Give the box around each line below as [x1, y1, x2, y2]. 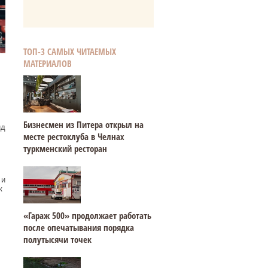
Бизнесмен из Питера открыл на [23, 118, 144, 130]
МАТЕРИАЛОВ [23, 57, 72, 69]
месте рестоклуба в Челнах [23, 130, 124, 142]
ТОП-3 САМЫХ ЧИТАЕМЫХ [23, 45, 116, 57]
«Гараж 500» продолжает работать [23, 209, 151, 221]
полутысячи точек [23, 233, 92, 245]
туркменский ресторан [23, 142, 107, 154]
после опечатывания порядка [23, 221, 134, 233]
